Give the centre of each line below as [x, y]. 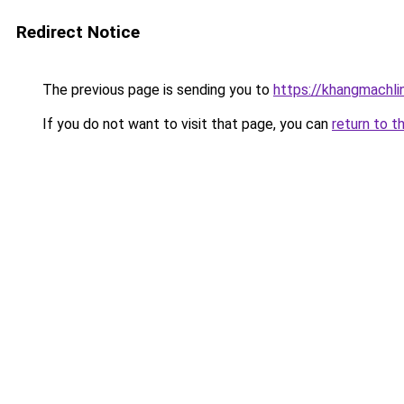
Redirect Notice [78, 32]
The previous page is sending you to [156, 90]
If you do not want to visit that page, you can [185, 124]
